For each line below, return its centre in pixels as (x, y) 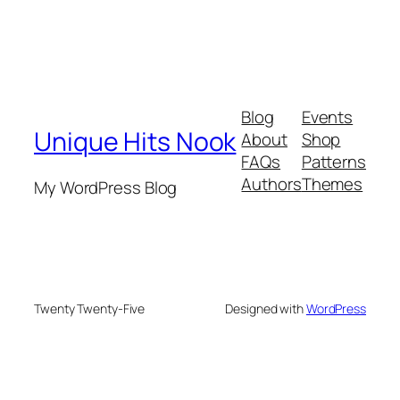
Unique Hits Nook (135, 141)
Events (327, 117)
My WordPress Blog (106, 188)
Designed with (266, 308)
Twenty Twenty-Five (90, 308)
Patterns (333, 162)
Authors (271, 184)
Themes (332, 184)
